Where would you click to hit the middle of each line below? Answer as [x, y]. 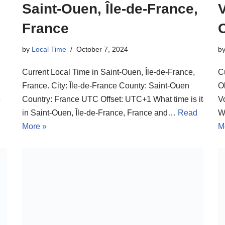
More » [34, 126]
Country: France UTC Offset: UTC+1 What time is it [113, 99]
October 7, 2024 [102, 49]
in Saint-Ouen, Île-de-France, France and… [100, 113]
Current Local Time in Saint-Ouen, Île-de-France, [108, 72]
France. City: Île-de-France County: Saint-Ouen [106, 85]
